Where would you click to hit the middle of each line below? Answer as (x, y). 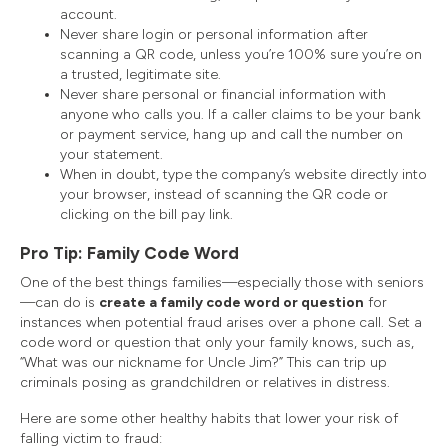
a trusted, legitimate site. (140, 74)
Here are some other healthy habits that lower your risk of (209, 418)
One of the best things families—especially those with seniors (222, 282)
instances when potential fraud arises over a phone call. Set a (221, 322)
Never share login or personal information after (214, 34)
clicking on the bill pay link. (146, 214)
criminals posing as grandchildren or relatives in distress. (205, 382)
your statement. (111, 154)
